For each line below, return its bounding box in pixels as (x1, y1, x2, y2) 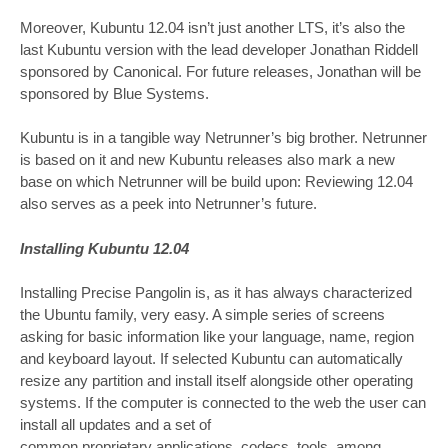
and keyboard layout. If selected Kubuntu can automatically (20, 350, 403, 368)
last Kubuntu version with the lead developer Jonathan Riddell (20, 40, 418, 58)
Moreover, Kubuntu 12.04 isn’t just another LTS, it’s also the (20, 18, 405, 36)
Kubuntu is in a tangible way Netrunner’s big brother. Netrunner (20, 129, 427, 147)
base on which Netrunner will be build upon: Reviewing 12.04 (20, 173, 413, 191)
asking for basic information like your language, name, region (20, 328, 414, 346)
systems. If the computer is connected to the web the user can (20, 394, 426, 412)
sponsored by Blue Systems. (20, 84, 209, 102)
